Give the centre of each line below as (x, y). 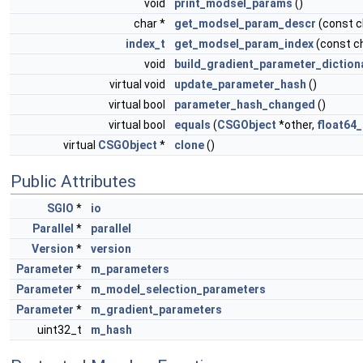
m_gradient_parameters (156, 310)
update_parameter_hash (240, 85)
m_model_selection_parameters (178, 290)
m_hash (111, 330)
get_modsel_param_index (244, 44)
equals (192, 125)
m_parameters (130, 269)
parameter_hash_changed (245, 105)
